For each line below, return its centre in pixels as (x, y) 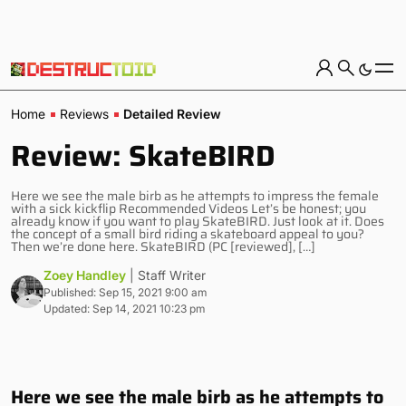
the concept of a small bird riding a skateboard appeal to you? (188, 234)
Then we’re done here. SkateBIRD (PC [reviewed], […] (163, 246)
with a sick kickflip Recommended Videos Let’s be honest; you (188, 208)
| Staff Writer (168, 275)
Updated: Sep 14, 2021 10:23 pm (124, 309)
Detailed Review (172, 114)
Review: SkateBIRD (143, 156)
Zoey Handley (85, 275)
